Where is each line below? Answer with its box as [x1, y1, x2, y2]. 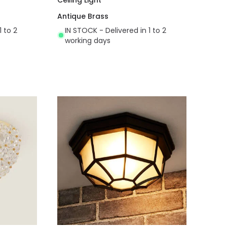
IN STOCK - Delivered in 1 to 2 [65, 25, 167, 35]
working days [65, 35, 111, 46]
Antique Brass [57, 11, 109, 21]
